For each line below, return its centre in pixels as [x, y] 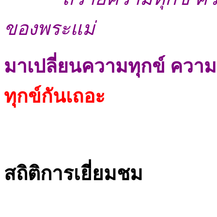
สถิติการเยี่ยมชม [73, 173]
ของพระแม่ [49, 28]
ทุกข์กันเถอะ [54, 96]
